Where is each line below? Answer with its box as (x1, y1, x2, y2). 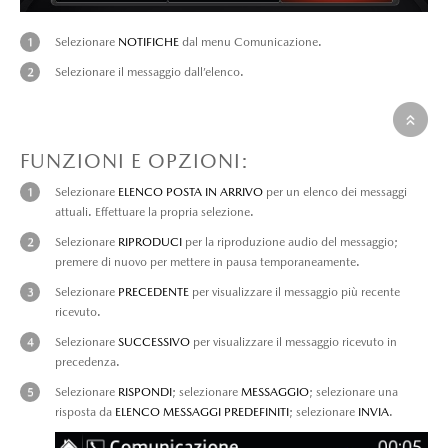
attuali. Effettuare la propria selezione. (55, 204, 254, 219)
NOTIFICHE (118, 34, 179, 49)
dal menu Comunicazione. (179, 34, 322, 49)
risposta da (55, 404, 115, 419)
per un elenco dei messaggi (263, 184, 407, 199)
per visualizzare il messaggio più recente (189, 284, 400, 299)
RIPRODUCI (118, 234, 182, 249)
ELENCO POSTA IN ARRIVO (118, 184, 263, 199)
